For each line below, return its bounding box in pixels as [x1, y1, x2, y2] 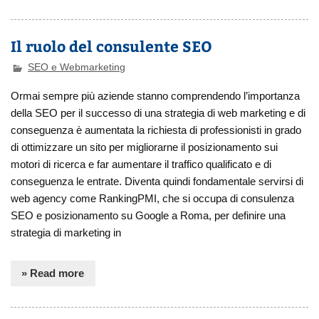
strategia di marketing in [11, 226, 122, 239]
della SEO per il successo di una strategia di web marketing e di [11, 107, 306, 119]
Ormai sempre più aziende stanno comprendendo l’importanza [11, 90, 300, 102]
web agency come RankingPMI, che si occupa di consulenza [11, 192, 295, 204]
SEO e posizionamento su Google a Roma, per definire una [11, 209, 286, 221]
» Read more [21, 266, 85, 279]
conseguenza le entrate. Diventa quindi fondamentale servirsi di [11, 175, 304, 187]
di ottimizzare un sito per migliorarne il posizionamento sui [11, 141, 278, 153]
